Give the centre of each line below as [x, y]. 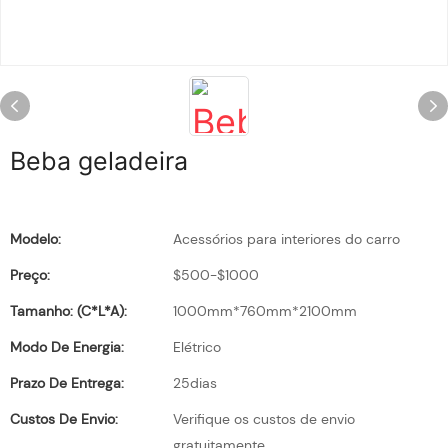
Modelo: [35, 239]
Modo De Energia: [67, 347]
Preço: [30, 275]
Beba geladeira [99, 161]
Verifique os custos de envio [264, 419]
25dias [195, 383]
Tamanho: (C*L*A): [68, 311]
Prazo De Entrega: [67, 383]
